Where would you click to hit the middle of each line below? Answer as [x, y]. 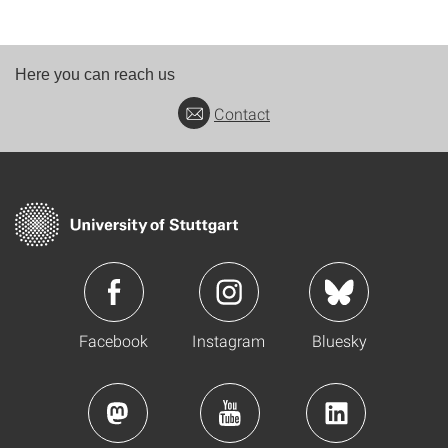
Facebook [113, 340]
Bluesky [339, 340]
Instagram [228, 340]
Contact [242, 113]
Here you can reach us [95, 74]
